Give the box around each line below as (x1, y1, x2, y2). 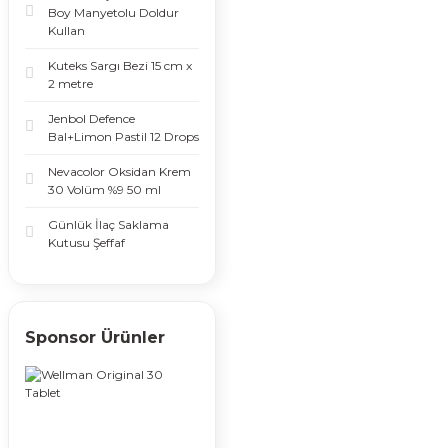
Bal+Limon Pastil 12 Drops (48, 129, 199, 144)
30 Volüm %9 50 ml (48, 182, 161, 197)
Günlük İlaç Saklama (48, 217, 169, 232)
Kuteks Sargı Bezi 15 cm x (48, 58, 192, 73)
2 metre (48, 76, 93, 91)
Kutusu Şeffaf (48, 235, 125, 250)
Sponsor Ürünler (25, 328, 165, 347)
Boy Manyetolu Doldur (48, 5, 179, 20)
